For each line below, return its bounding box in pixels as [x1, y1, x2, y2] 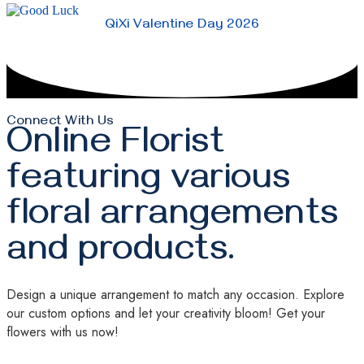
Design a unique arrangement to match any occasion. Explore [6, 284, 344, 304]
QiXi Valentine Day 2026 [104, 17, 260, 34]
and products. [6, 232, 236, 275]
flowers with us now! [6, 322, 119, 341]
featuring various [6, 160, 291, 204]
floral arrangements [6, 196, 339, 240]
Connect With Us [6, 114, 115, 131]
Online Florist [6, 124, 224, 168]
